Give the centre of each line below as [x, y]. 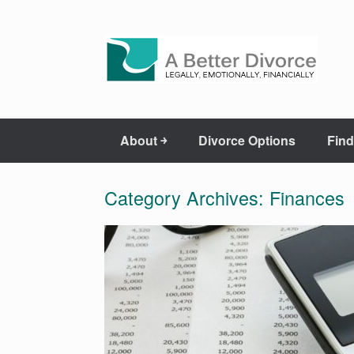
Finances [307, 198]
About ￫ [143, 140]
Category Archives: [187, 198]
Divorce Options [247, 140]
